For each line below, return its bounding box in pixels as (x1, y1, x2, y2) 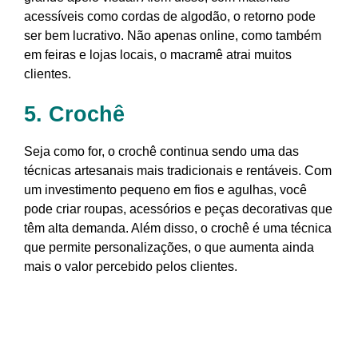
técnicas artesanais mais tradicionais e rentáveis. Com (24, 164, 332, 178)
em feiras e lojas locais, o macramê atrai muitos (24, 48, 292, 62)
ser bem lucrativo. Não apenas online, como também (24, 29, 321, 43)
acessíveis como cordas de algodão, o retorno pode (24, 10, 316, 24)
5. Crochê (24, 102, 125, 127)
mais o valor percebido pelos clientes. (24, 260, 237, 274)
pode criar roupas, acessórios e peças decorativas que (24, 202, 332, 217)
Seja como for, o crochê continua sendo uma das (24, 145, 299, 159)
